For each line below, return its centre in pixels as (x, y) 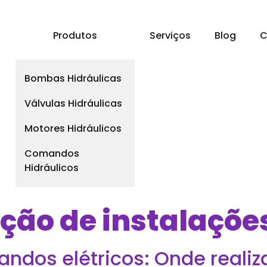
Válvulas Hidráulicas (73, 103)
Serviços (170, 35)
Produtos (75, 35)
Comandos (52, 153)
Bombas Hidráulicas (73, 78)
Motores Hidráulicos (73, 128)
